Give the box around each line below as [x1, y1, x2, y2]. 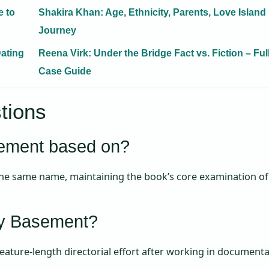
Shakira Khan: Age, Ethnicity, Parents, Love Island [38, 7, 266, 18]
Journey [38, 25, 76, 36]
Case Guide [38, 66, 91, 77]
